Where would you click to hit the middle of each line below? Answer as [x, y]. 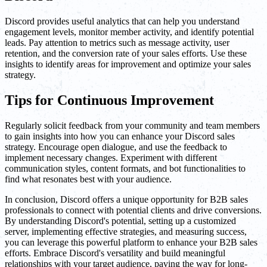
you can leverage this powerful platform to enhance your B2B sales [131, 242]
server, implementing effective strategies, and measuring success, [126, 231]
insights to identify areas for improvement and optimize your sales [128, 64]
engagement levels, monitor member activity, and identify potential [129, 32]
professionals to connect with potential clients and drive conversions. [133, 210]
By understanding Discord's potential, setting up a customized [120, 221]
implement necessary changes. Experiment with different [111, 157]
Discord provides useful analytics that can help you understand [122, 21]
